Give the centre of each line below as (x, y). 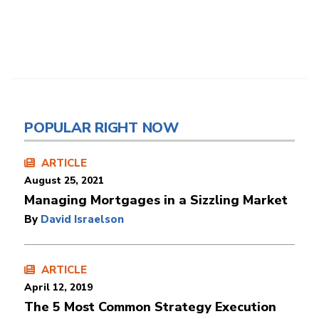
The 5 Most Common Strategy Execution (150, 307)
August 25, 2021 (64, 180)
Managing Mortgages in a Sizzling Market (156, 200)
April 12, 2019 (58, 287)
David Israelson (82, 219)
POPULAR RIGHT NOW (101, 127)
